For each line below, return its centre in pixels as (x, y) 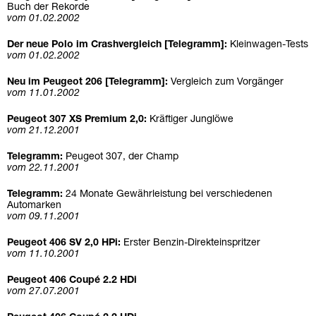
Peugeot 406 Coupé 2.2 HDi (72, 281)
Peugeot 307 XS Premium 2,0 (75, 120)
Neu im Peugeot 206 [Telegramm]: (89, 83)
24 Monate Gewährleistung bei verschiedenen (169, 195)
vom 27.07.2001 (43, 292)
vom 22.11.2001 (43, 169)
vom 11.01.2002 (43, 94)
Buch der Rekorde (48, 8)
